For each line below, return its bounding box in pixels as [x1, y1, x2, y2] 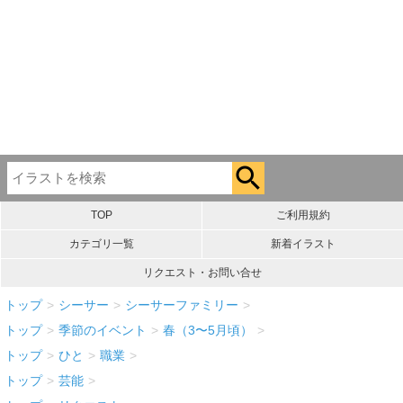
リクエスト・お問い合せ [142, 265, 262, 279]
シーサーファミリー [125, 297, 238, 312]
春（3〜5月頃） [163, 322, 253, 337]
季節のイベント [58, 322, 147, 337]
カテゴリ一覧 [68, 237, 134, 250]
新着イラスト [270, 237, 336, 250]
